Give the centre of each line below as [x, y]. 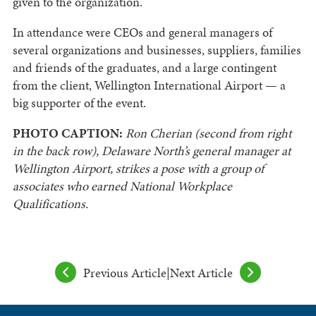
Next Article [201, 272]
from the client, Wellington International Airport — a [149, 85]
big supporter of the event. [79, 103]
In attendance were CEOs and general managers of [142, 32]
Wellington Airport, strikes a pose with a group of [138, 169]
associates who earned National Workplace [122, 186]
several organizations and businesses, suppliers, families [157, 50]
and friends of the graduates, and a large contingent [144, 68]
